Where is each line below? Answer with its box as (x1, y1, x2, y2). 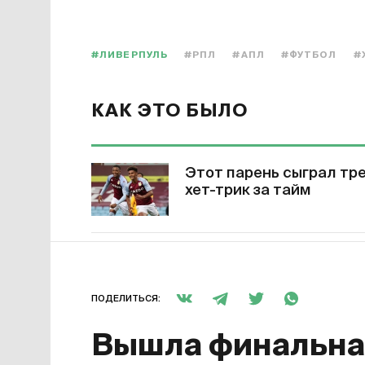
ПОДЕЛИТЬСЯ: (91, 293, 161, 303)
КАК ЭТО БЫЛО (91, 103, 248, 121)
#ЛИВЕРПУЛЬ (91, 51, 168, 59)
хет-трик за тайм (185, 183, 311, 198)
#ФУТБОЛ (280, 51, 337, 59)
